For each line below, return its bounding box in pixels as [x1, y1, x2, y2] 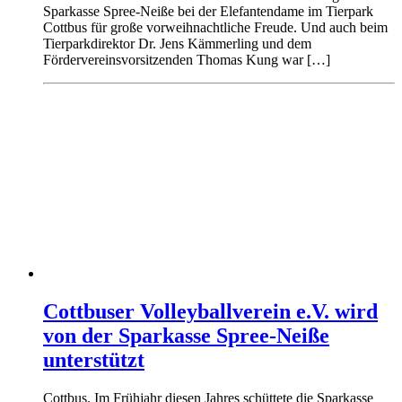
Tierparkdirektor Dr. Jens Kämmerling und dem [43, 35, 311, 51]
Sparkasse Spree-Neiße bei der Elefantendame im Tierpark [43, 3, 373, 19]
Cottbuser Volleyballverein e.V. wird [43, 299, 378, 323]
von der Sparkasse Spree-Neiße [43, 323, 329, 347]
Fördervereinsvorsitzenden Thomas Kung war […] [43, 51, 330, 67]
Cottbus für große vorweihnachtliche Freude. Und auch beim [43, 19, 388, 35]
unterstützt [43, 347, 144, 371]
